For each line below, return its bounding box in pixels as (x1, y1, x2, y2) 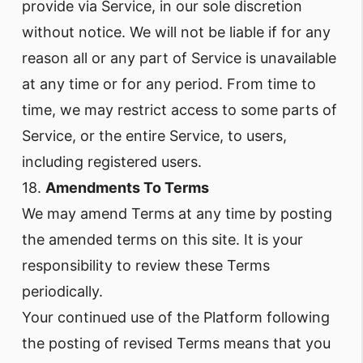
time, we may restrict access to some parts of (22, 101, 337, 118)
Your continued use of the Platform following (22, 309, 330, 326)
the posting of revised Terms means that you (22, 335, 331, 352)
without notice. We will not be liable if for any (22, 23, 331, 41)
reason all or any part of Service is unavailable (22, 49, 336, 66)
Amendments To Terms (45, 179, 209, 196)
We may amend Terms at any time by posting (22, 205, 332, 222)
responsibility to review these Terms (22, 257, 270, 274)
